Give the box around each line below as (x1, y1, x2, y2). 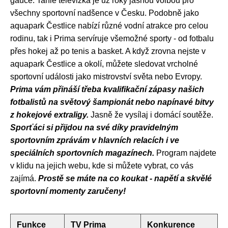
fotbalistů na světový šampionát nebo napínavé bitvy (10, 97, 214, 106)
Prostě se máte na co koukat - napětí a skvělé (38, 174, 212, 183)
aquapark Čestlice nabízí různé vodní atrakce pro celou (10, 21, 208, 30)
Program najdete (154, 148, 216, 157)
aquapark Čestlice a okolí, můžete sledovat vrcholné (10, 59, 198, 68)
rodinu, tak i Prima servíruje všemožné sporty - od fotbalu (10, 34, 214, 43)
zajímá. (10, 174, 38, 183)
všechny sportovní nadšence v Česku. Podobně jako (10, 8, 199, 17)
